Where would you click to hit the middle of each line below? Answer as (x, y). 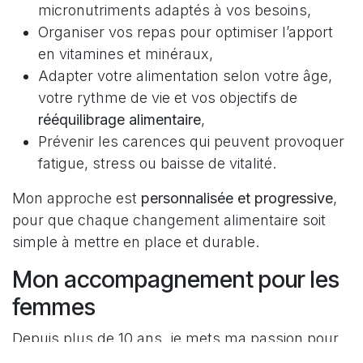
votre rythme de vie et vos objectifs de (168, 97)
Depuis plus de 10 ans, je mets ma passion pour (175, 338)
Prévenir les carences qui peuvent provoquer (191, 141)
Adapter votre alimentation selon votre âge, (185, 75)
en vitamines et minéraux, (126, 53)
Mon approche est (77, 198)
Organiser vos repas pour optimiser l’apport (186, 32)
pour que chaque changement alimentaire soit (169, 220)
